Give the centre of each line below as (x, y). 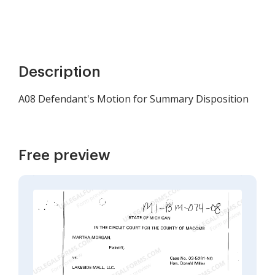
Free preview (64, 156)
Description (60, 72)
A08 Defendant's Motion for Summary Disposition (134, 99)
